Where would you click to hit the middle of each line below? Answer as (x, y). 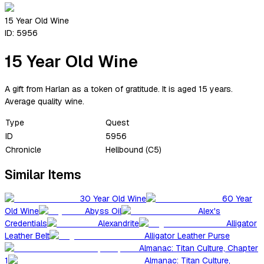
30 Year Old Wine (113, 199)
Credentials (26, 224)
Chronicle (23, 149)
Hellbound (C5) (133, 149)
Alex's (209, 211)
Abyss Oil (103, 211)
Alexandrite (118, 224)
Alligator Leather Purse (187, 236)
